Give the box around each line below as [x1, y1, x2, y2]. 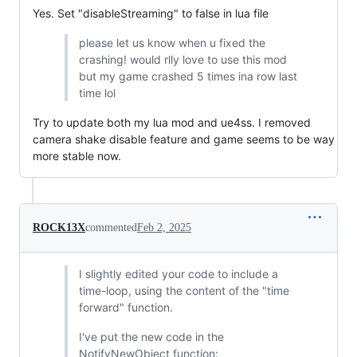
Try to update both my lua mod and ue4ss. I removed [33, 116, 311, 130]
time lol [78, 86, 116, 100]
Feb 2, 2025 [137, 222, 191, 234]
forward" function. [78, 300, 173, 315]
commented [85, 222, 137, 234]
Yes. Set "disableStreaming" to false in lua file [33, 6, 269, 21]
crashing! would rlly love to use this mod [78, 53, 287, 67]
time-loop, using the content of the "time [78, 284, 289, 298]
